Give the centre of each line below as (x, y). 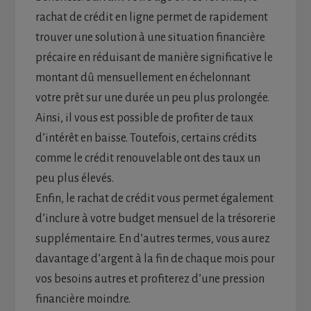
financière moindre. (83, 300)
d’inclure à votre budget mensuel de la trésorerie (155, 219)
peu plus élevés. (74, 179)
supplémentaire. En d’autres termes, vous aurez (152, 239)
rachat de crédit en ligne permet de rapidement (151, 18)
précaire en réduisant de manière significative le (154, 58)
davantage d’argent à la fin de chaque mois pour (155, 259)
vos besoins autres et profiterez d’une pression (150, 279)
